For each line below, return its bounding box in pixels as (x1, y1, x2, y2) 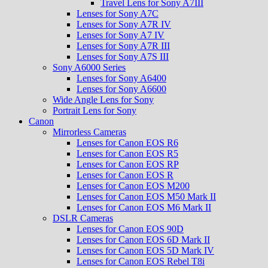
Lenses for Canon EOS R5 (77, 148, 178, 159)
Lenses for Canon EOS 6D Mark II (77, 234, 210, 245)
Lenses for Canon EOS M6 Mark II (77, 202, 211, 212)
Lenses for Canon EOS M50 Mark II (77, 191, 216, 202)
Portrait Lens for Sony (53, 105, 136, 115)
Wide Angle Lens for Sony (53, 95, 154, 105)
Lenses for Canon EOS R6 (77, 138, 178, 148)
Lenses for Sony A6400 (77, 73, 166, 83)
